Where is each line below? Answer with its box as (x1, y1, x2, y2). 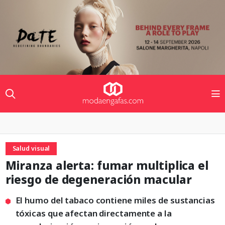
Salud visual (12, 144, 50, 153)
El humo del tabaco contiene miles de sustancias (15, 194, 215, 206)
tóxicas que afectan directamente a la (15, 207, 172, 219)
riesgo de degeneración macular (5, 172, 192, 188)
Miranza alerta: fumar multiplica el (5, 158, 208, 174)
